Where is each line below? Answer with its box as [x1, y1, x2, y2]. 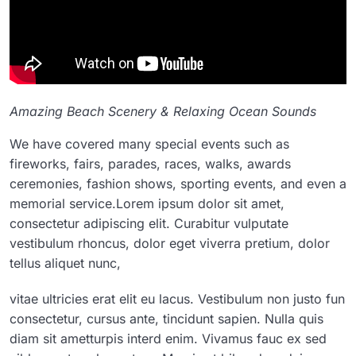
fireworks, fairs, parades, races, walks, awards [10, 156, 291, 172]
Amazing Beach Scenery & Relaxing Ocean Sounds [10, 103, 316, 120]
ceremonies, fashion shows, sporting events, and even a [10, 176, 346, 192]
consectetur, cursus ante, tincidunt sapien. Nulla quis [10, 311, 323, 327]
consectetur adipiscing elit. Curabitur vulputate [10, 215, 288, 232]
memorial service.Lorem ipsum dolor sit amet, [10, 195, 284, 212]
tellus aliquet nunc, [10, 255, 121, 272]
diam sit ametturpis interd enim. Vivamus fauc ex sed [10, 331, 327, 347]
